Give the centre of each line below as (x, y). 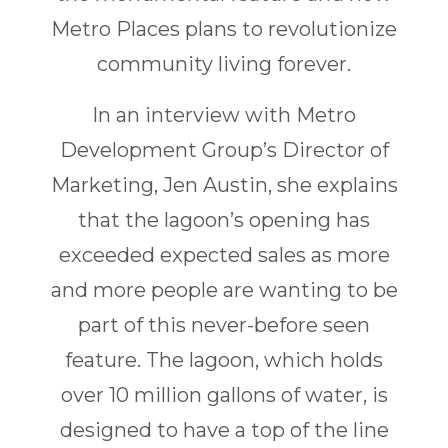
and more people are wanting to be (224, 290)
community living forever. (224, 64)
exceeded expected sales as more (224, 255)
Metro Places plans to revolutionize (224, 29)
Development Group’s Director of (224, 150)
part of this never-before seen (224, 325)
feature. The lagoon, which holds (224, 360)
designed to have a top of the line (224, 430)
